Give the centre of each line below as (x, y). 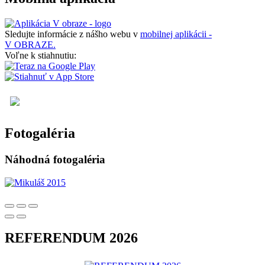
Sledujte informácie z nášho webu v (72, 34)
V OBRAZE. (30, 44)
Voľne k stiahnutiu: (41, 55)
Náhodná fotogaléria (55, 159)
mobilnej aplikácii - (176, 34)
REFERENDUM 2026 (71, 238)
